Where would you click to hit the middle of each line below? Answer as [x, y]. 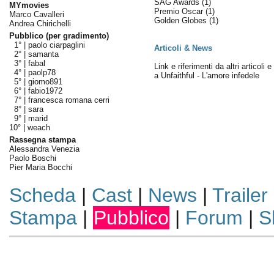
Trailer [240, 195]
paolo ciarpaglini [56, 45]
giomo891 [45, 82]
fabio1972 [45, 91]
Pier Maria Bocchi [40, 167]
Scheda [42, 195]
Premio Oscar [180, 11]
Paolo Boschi [32, 158]
